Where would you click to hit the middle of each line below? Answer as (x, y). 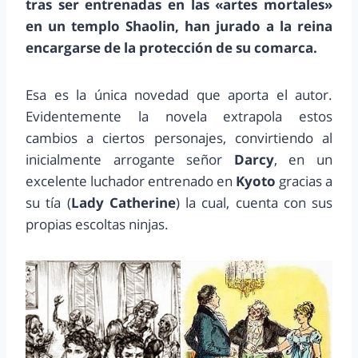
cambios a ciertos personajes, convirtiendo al (179, 137)
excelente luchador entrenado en (131, 181)
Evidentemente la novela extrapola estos (179, 116)
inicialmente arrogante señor (130, 159)
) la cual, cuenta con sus (254, 202)
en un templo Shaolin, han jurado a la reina (179, 26)
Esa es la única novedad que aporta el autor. (179, 94)
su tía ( (48, 202)
